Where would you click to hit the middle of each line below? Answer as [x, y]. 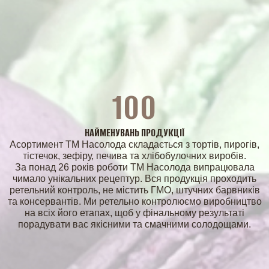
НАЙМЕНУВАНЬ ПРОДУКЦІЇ [134, 133]
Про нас [134, 80]
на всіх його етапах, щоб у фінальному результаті [134, 213]
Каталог [134, 101]
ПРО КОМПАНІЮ [134, 66]
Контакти [134, 112]
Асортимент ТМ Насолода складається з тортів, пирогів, [134, 144]
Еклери [134, 261]
